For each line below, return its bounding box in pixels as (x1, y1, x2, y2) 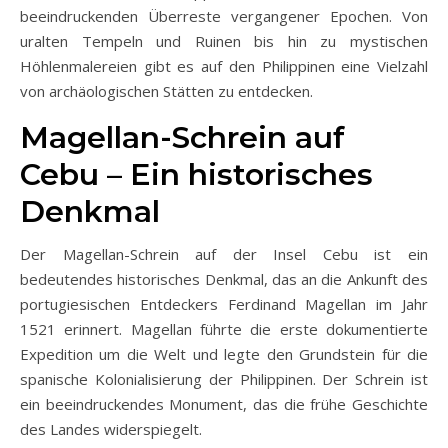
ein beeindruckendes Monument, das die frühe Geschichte (20, 394, 428, 415)
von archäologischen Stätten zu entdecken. (20, 81, 313, 102)
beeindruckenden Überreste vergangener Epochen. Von (20, 6, 428, 27)
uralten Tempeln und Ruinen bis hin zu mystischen (20, 31, 428, 52)
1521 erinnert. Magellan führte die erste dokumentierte (20, 319, 428, 340)
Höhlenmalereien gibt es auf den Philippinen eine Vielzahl (20, 56, 428, 77)
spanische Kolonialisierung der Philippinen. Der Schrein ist (20, 369, 428, 390)
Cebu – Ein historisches (20, 156, 373, 194)
